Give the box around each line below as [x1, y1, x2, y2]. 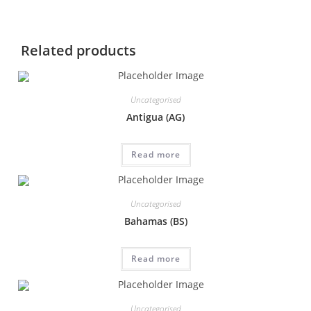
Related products [20, 40, 136, 60]
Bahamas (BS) [124, 215, 187, 228]
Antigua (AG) [126, 110, 185, 124]
